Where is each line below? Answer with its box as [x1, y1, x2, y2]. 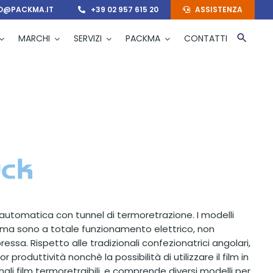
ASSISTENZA [195, 4, 243, 15]
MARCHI [18, 32, 51, 44]
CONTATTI [184, 32, 228, 44]
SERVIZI [74, 32, 102, 44]
